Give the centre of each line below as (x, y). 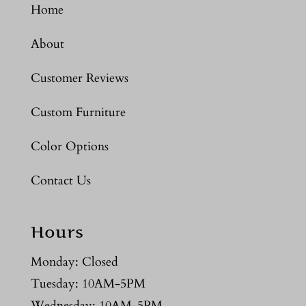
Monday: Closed (74, 262)
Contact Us (60, 180)
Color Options (69, 146)
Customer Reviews (79, 78)
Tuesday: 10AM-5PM (88, 284)
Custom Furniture (78, 112)
